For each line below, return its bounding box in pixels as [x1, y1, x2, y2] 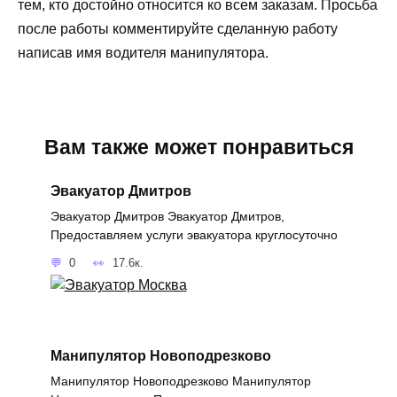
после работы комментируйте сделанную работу [18, 21, 338, 37]
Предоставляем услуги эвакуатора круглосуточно [50, 227, 338, 242]
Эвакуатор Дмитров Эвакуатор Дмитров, [50, 208, 284, 223]
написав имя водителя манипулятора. [18, 45, 269, 61]
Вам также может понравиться [43, 136, 354, 160]
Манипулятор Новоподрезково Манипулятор [50, 374, 311, 389]
